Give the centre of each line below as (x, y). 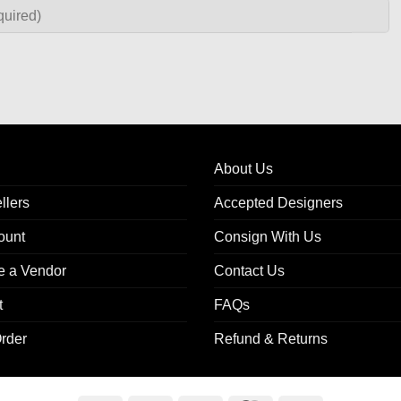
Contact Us (249, 271)
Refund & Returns (271, 339)
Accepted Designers (278, 203)
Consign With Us (268, 237)
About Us (243, 169)
